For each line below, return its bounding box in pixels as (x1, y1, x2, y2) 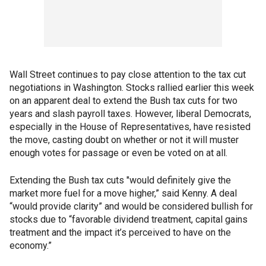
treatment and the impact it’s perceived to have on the (9, 227, 231, 238)
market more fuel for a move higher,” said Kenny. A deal (9, 188, 237, 199)
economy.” (9, 240, 52, 251)
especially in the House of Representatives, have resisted (9, 121, 251, 132)
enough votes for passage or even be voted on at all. (9, 147, 227, 159)
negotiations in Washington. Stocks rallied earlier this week (9, 82, 254, 93)
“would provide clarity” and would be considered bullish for (9, 201, 253, 212)
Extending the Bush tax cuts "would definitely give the (9, 175, 231, 186)
